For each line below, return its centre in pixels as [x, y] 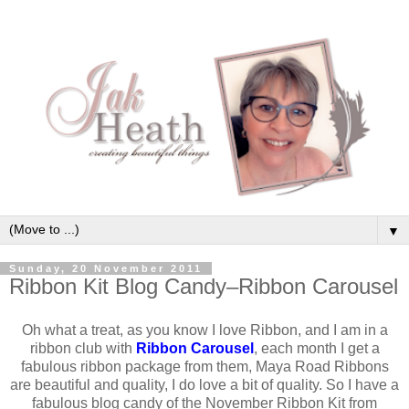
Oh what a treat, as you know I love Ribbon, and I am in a [204, 330]
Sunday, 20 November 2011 [106, 268]
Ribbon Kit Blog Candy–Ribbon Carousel [204, 286]
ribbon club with [83, 348]
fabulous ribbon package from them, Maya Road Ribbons [204, 366]
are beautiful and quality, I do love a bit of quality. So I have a [204, 384]
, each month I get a [316, 348]
